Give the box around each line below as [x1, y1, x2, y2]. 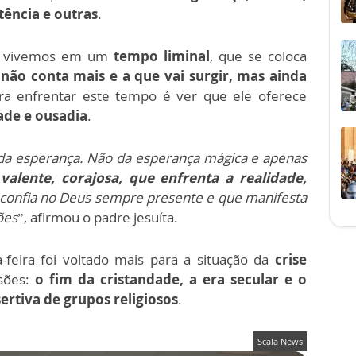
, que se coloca [210, 47, 307, 66]
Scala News [257, 335, 303, 348]
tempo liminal [114, 47, 210, 66]
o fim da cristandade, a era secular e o [35, 270, 307, 289]
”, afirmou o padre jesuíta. [17, 208, 178, 227]
